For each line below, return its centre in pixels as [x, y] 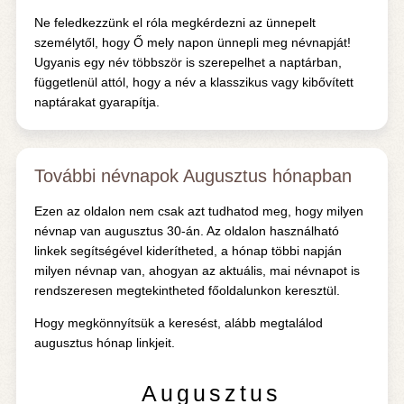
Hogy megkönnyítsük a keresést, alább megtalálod [178, 323]
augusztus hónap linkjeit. [104, 343]
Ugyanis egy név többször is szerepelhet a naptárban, [188, 62]
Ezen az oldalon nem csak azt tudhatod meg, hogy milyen [198, 211]
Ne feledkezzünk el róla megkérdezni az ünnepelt [174, 23]
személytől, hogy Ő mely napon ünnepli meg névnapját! [192, 42]
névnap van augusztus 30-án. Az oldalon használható [186, 231]
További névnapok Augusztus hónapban [193, 176]
